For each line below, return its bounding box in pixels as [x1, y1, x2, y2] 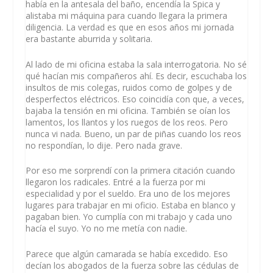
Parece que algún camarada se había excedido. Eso [26, 247, 229, 260]
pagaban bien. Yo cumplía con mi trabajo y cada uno [26, 211, 233, 223]
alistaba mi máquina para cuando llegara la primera [26, 10, 228, 22]
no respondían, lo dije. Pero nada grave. [26, 139, 183, 151]
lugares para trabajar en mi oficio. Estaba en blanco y [26, 199, 236, 211]
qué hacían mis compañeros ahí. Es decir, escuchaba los [26, 69, 247, 82]
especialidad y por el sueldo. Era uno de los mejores [26, 188, 231, 200]
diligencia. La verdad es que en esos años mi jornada [26, 21, 235, 34]
